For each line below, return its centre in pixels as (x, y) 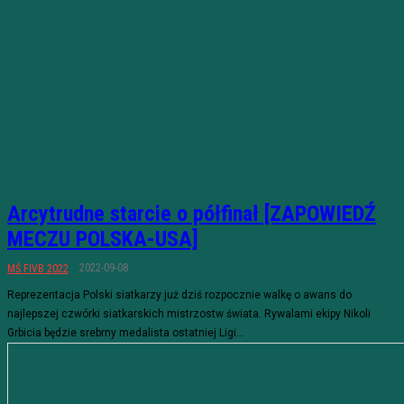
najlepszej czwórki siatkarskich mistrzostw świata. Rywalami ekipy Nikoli (189, 314)
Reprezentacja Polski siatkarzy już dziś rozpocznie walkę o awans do (179, 295)
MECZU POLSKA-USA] (103, 239)
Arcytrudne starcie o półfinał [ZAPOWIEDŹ (192, 214)
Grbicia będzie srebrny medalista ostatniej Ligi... (126, 333)
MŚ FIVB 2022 (38, 269)
